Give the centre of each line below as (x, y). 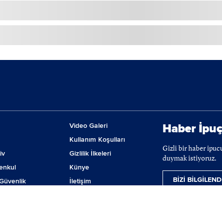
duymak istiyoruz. (189, 159)
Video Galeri (89, 126)
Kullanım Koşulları (97, 140)
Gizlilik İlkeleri (90, 154)
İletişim (81, 181)
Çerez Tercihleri (94, 195)
